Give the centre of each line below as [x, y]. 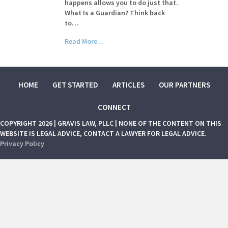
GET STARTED [75, 85]
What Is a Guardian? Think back [115, 13]
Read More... [84, 41]
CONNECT [114, 107]
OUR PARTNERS [184, 85]
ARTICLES [128, 85]
